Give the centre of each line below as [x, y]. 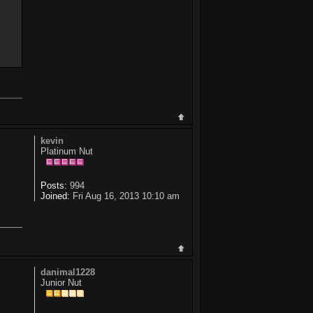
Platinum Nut [66, 151]
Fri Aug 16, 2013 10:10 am [124, 196]
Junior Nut [61, 283]
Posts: [53, 185]
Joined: [55, 196]
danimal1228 [67, 272]
